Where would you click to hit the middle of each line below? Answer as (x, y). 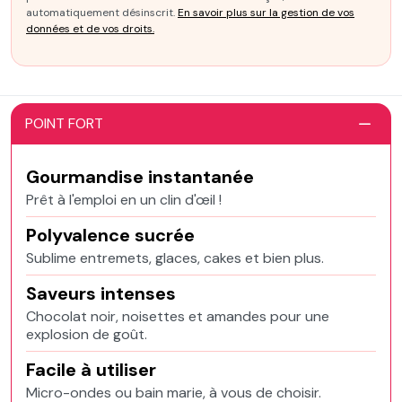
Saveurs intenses (101, 293)
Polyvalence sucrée (110, 235)
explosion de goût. (87, 334)
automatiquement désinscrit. (102, 13)
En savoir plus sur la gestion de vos (266, 13)
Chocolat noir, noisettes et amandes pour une (178, 316)
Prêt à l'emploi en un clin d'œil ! (124, 200)
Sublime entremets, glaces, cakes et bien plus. (175, 258)
